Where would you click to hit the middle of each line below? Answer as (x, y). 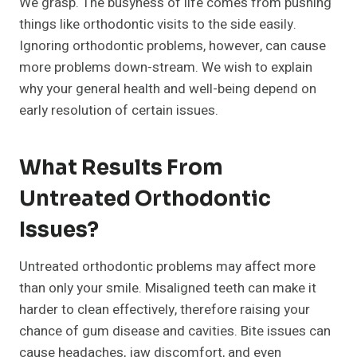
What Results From (121, 168)
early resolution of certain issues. (119, 111)
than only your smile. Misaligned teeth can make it (168, 288)
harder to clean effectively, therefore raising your (165, 310)
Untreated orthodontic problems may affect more (167, 267)
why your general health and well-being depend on (168, 89)
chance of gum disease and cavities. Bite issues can (175, 331)
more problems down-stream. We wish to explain (166, 68)
